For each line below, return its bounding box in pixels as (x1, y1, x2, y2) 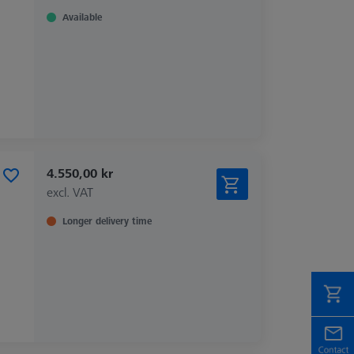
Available (62, 9, 102, 24)
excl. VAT (46, 183, 93, 201)
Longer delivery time (62, 213, 152, 228)
